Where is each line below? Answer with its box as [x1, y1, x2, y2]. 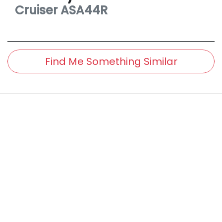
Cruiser [15, 1, 57, 18]
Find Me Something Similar [45, 54, 177, 68]
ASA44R [60, 1, 108, 18]
